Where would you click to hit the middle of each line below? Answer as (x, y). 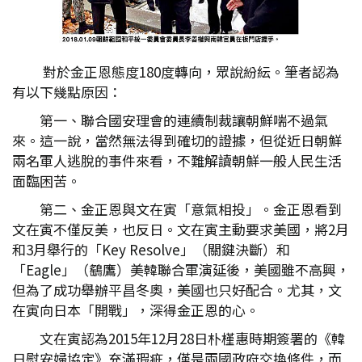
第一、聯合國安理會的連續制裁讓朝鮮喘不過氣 (184, 120)
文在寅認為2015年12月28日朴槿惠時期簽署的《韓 (192, 338)
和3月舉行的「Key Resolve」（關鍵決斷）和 (151, 249)
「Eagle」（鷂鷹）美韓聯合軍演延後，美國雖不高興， (181, 269)
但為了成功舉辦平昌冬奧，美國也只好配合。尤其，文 (177, 290)
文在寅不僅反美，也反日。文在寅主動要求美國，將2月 (181, 229)
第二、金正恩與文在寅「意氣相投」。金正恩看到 (191, 209)
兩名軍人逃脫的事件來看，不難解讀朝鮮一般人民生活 (177, 160)
